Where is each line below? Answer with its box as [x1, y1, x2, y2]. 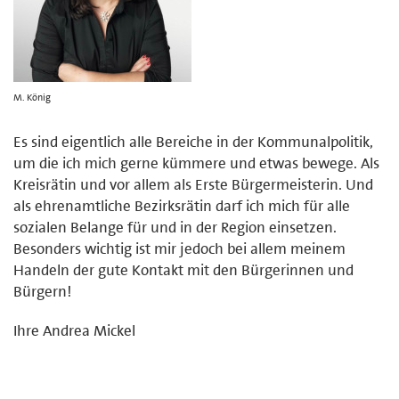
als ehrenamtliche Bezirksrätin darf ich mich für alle [13, 195, 350, 216]
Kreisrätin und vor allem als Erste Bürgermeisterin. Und [13, 174, 373, 194]
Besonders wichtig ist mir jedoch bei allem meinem [13, 238, 346, 258]
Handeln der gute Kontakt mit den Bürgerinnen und [13, 259, 354, 280]
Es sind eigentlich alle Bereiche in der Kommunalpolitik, [13, 131, 373, 151]
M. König [13, 90, 51, 104]
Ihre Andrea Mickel [13, 320, 135, 340]
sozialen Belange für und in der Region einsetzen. [13, 216, 337, 237]
